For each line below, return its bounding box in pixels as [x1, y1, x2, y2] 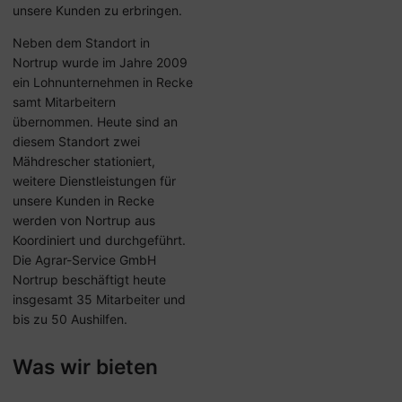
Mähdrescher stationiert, [13, 153, 155, 169]
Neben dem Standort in [13, 35, 150, 50]
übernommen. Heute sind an [13, 114, 178, 129]
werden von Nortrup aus [13, 213, 155, 228]
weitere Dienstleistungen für [13, 173, 176, 188]
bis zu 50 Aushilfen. [13, 311, 127, 327]
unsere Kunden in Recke [13, 193, 154, 208]
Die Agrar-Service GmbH [13, 252, 156, 267]
